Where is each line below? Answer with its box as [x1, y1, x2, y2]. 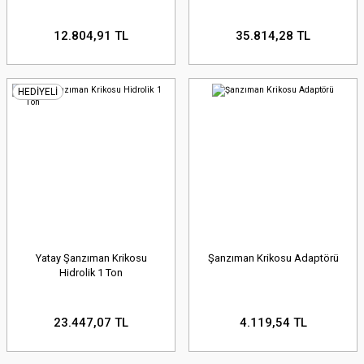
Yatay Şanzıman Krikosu [35, 252, 147, 265]
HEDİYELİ [18, 85, 58, 97]
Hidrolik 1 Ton [59, 266, 123, 279]
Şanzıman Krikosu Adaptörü [207, 252, 339, 265]
